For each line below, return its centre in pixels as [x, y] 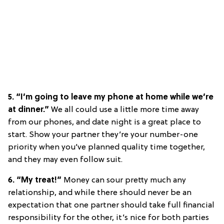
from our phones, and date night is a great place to [104, 123]
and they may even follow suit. [65, 160]
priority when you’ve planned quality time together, [106, 148]
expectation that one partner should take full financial [111, 206]
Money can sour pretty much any [125, 181]
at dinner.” [29, 110]
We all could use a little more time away [125, 110]
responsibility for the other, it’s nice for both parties [108, 218]
